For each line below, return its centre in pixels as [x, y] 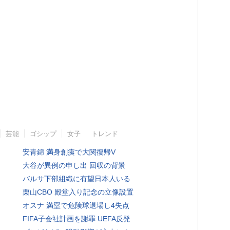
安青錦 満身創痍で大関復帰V [69, 152]
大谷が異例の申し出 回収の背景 [74, 165]
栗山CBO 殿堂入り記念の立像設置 [78, 192]
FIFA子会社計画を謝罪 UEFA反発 [76, 218]
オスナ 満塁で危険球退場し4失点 [76, 205]
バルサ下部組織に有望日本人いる [76, 178]
